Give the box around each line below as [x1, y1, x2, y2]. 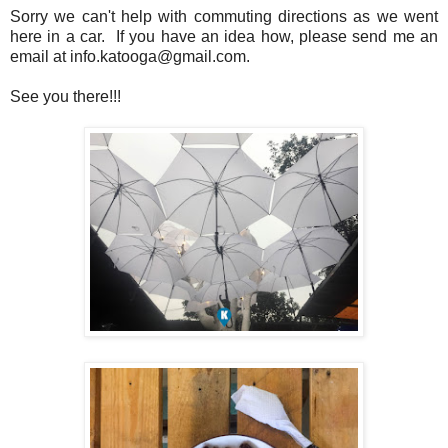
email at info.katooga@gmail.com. [10, 47, 250, 65]
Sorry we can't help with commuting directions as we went [10, 7, 438, 25]
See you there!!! [10, 87, 121, 105]
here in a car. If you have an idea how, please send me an [10, 27, 438, 45]
